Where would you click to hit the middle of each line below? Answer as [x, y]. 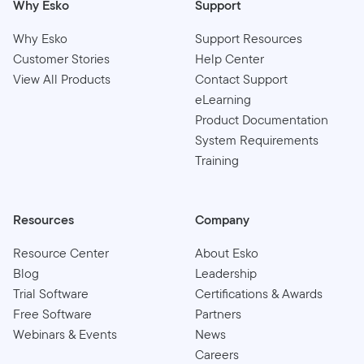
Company [222, 219]
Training [217, 160]
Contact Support [241, 79]
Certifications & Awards [259, 293]
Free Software [52, 314]
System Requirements [257, 140]
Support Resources [249, 38]
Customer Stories [61, 58]
